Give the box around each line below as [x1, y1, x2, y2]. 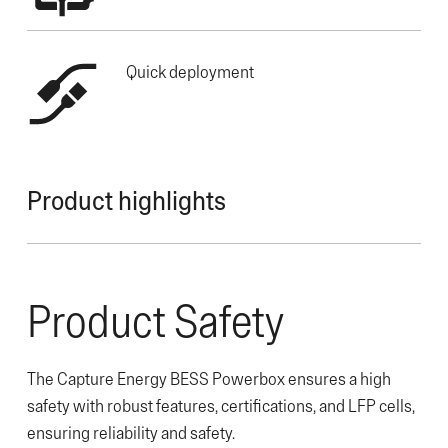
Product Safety [27, 293, 284, 346]
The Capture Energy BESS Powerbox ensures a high [27, 368, 391, 389]
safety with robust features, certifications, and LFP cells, [27, 395, 415, 416]
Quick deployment [126, 60, 254, 82]
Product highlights [27, 183, 226, 215]
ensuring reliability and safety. [27, 422, 235, 443]
